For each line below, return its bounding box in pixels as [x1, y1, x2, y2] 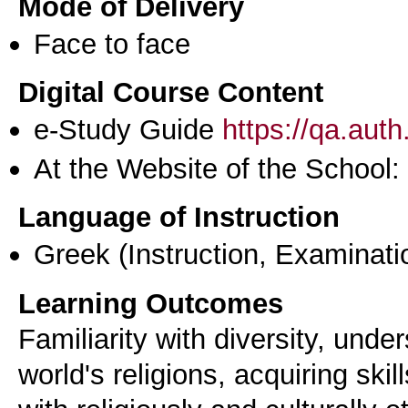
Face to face [34, 26, 190, 60]
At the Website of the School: [34, 151, 400, 185]
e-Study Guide [34, 113, 222, 147]
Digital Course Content [18, 76, 323, 109]
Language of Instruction [18, 200, 340, 234]
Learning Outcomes [18, 286, 283, 320]
